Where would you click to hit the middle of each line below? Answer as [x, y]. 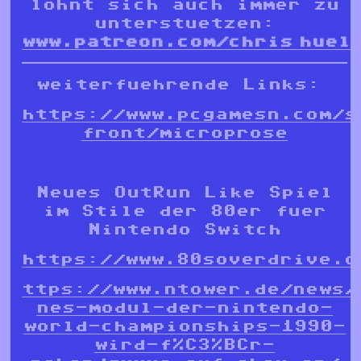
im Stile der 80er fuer [185, 211]
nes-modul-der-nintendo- [185, 307]
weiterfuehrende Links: [185, 84]
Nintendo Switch [185, 229]
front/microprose [185, 133]
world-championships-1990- [185, 326]
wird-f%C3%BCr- [185, 344]
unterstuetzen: [185, 23]
